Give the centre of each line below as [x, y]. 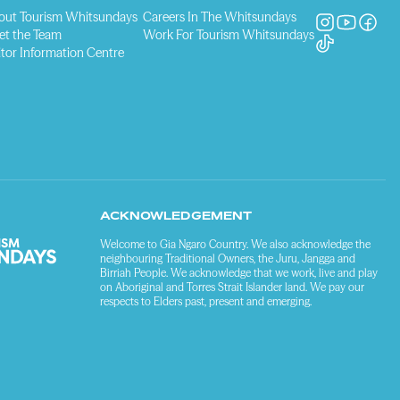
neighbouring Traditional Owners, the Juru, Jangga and [228, 258]
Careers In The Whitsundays [220, 17]
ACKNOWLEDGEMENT [176, 216]
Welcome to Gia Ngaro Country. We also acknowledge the [235, 244]
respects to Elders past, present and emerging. [206, 301]
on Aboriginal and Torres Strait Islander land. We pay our [232, 287]
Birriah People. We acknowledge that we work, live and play [239, 273]
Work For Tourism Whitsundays [229, 35]
